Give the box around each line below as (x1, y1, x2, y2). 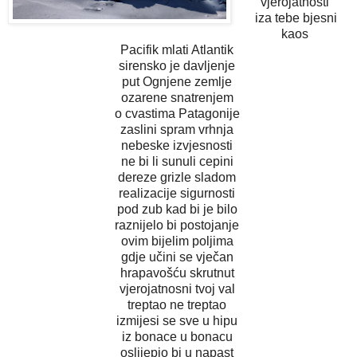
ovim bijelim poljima (120, 233, 237, 248)
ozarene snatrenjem (120, 90, 237, 104)
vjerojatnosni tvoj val (119, 281, 238, 296)
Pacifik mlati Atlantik (120, 42, 237, 57)
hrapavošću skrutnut (120, 265, 237, 280)
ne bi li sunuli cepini (120, 154, 237, 168)
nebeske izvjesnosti (121, 138, 236, 152)
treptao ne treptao (127, 297, 229, 312)
